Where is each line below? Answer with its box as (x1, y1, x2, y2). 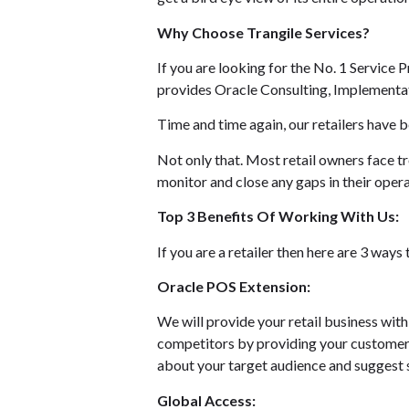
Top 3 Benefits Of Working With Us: (157, 207, 399, 225)
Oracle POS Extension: (157, 277, 310, 295)
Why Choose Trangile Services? (157, 23, 370, 41)
